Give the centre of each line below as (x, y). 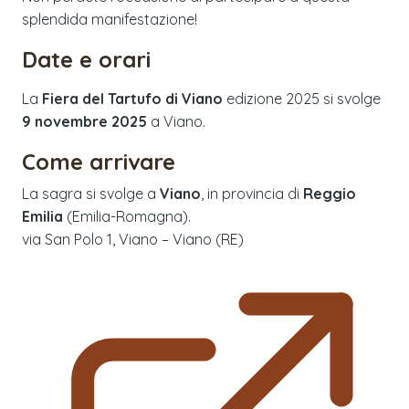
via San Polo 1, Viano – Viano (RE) (133, 239)
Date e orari (86, 59)
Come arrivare (99, 161)
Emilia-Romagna (127, 216)
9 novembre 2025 (84, 121)
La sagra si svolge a (91, 193)
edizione (254, 98)
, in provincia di (250, 193)
